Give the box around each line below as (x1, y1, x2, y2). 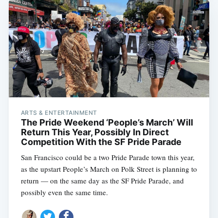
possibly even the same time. (20, 187, 108, 197)
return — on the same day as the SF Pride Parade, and (20, 175, 184, 185)
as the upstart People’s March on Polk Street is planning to (20, 163, 197, 174)
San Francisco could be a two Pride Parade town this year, (20, 152, 195, 162)
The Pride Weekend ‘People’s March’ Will (20, 117, 193, 127)
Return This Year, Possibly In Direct (20, 127, 169, 137)
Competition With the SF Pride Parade (20, 136, 182, 147)
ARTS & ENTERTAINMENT (20, 109, 97, 116)
